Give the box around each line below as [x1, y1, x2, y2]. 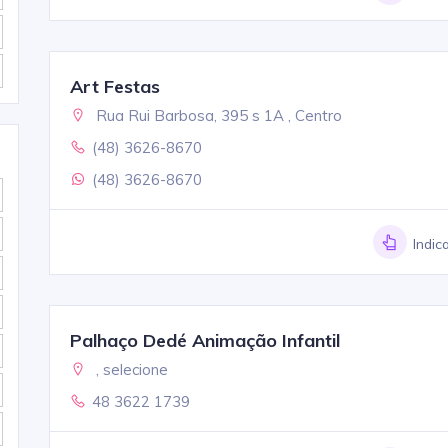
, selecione [91, 359, 168, 379]
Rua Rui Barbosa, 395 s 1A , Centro [91, 105, 342, 125]
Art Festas [69, 74, 160, 98]
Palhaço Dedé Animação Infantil [69, 328, 340, 352]
